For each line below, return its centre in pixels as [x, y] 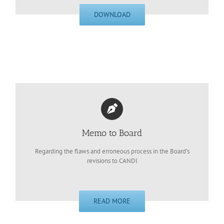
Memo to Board [112, 133]
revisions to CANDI [112, 161]
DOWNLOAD [112, 14]
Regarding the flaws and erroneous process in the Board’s [112, 151]
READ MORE [112, 201]
